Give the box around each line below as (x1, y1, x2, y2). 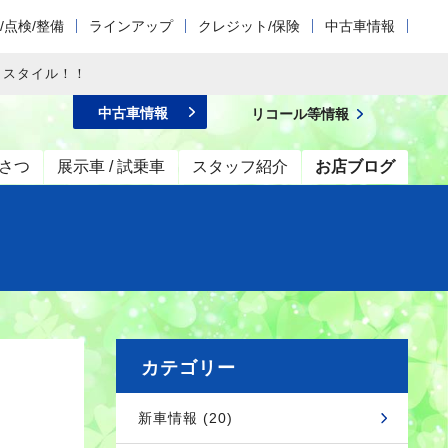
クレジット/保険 (198, 18, 300, 34)
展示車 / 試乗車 (57, 158, 165, 175)
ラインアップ (89, 18, 173, 34)
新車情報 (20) (138, 410, 233, 426)
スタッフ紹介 (192, 158, 288, 175)
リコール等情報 (251, 106, 349, 122)
